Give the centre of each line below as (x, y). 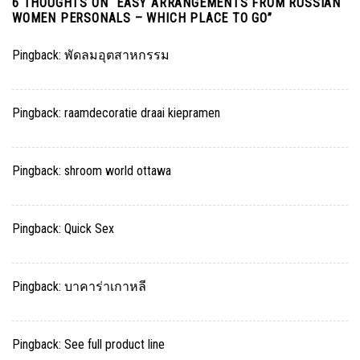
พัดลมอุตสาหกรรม (117, 55)
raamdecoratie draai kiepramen (142, 112)
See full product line (115, 344)
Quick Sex (89, 228)
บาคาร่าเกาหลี (105, 286)
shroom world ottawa (118, 170)
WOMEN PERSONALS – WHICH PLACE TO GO (140, 18)
